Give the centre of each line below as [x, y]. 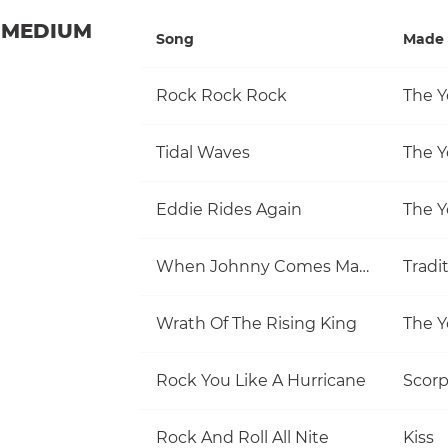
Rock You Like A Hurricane [261, 380]
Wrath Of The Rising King [256, 323]
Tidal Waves [203, 152]
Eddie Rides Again [229, 209]
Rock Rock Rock [221, 95]
